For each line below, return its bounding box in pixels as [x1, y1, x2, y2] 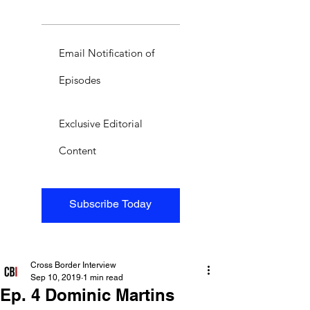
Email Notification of [59, 46, 154, 60]
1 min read [83, 272, 123, 282]
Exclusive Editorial [59, 116, 143, 130]
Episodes [59, 73, 100, 86]
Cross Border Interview [30, 259, 116, 270]
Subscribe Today [69, 197, 152, 210]
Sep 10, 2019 [30, 272, 81, 282]
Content [59, 143, 96, 157]
